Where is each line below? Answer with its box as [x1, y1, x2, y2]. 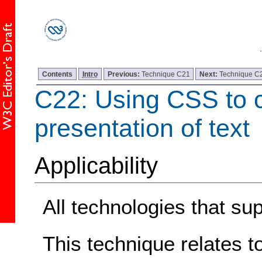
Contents [42, 70, 73, 78]
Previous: [107, 70, 142, 78]
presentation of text [34, 113, 250, 142]
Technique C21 [141, 70, 190, 78]
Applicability [34, 152, 158, 180]
